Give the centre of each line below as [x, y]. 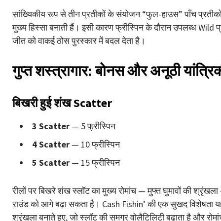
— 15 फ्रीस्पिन [95, 162]
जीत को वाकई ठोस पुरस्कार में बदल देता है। [79, 40]
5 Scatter [51, 162]
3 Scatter [51, 126]
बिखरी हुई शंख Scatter [62, 103]
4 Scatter [51, 144]
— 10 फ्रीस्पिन [95, 144]
